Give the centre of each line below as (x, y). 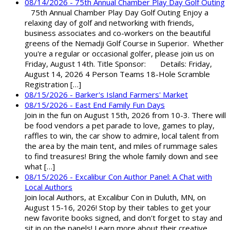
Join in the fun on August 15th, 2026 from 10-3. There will (125, 115)
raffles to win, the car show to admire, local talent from (122, 136)
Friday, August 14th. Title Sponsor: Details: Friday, (118, 64)
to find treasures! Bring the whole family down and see (121, 156)
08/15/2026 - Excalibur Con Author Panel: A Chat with (118, 177)
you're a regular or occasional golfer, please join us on (119, 54)
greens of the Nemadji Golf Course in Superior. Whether (124, 43)
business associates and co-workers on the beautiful (118, 33)
